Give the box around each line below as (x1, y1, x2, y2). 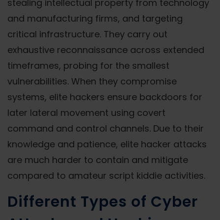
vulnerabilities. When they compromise (7, 75, 177, 87)
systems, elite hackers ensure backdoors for (7, 91, 202, 103)
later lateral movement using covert (7, 107, 165, 119)
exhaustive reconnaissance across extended (7, 44, 204, 56)
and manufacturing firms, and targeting (7, 12, 183, 25)
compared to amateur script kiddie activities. (7, 169, 205, 182)
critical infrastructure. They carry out (7, 28, 167, 40)
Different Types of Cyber (7, 192, 198, 212)
